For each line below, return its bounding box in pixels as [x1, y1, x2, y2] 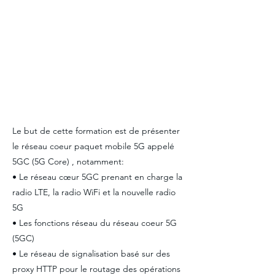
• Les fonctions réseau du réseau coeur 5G [12, 217, 177, 228]
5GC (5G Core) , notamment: [12, 156, 124, 167]
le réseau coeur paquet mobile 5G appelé [12, 141, 174, 152]
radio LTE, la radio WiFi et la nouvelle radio [12, 187, 176, 198]
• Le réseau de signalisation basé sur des [12, 248, 170, 259]
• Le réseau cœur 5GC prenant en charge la [12, 171, 182, 182]
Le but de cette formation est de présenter [12, 125, 180, 136]
